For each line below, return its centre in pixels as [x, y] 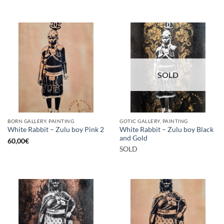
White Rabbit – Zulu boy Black [166, 129]
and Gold [133, 138]
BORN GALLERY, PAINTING [41, 121]
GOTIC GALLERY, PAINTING [154, 121]
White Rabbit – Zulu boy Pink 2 [56, 130]
